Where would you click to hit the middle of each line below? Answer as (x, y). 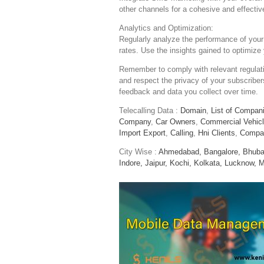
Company (135, 121)
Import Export (142, 133)
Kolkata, (208, 163)
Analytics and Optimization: (166, 28)
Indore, (131, 163)
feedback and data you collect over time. (189, 91)
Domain (193, 110)
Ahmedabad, (180, 151)
